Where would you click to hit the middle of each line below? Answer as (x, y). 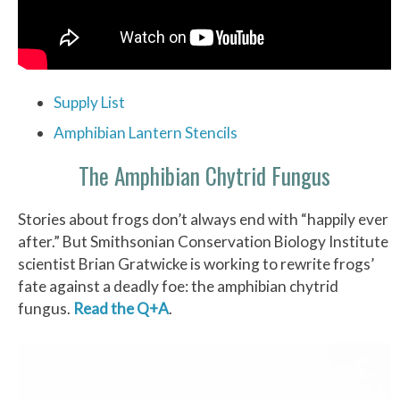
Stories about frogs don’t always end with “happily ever (203, 219)
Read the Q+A (121, 308)
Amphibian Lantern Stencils (146, 133)
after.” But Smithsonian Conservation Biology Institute (203, 241)
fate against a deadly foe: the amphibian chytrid (178, 286)
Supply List (89, 102)
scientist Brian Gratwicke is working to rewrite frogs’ (196, 263)
